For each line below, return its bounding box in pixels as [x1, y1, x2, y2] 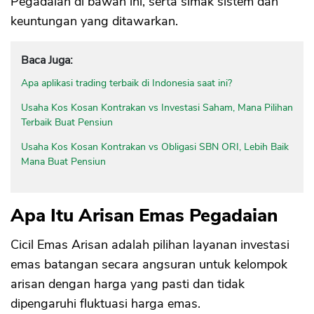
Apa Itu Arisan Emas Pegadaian [11, 203, 278, 228]
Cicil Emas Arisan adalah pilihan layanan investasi [11, 236, 289, 254]
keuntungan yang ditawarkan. [11, 13, 178, 30]
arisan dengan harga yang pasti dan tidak [11, 275, 245, 293]
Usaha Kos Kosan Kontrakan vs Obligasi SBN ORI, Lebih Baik [21, 140, 289, 154]
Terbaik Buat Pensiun [21, 116, 113, 130]
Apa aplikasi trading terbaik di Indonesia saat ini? [21, 76, 232, 90]
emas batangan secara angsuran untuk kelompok [11, 256, 287, 273]
